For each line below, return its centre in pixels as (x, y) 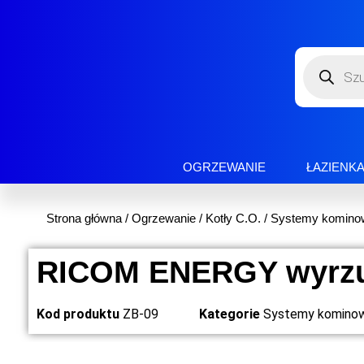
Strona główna (84, 219)
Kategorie (230, 314)
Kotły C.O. (233, 219)
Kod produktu (80, 314)
